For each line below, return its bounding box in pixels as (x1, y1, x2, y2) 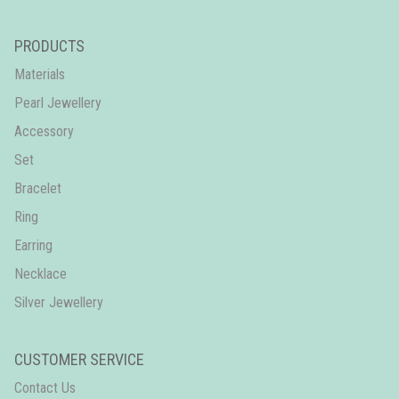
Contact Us (14, 379, 76, 396)
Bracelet (14, 179, 61, 197)
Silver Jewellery (14, 293, 103, 311)
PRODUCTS (14, 36, 85, 55)
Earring (14, 236, 53, 254)
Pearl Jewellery (14, 94, 102, 111)
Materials (14, 65, 65, 83)
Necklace (14, 265, 67, 282)
